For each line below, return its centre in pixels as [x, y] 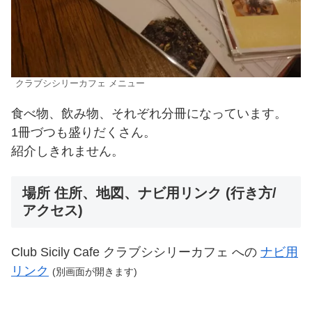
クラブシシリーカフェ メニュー [80, 83]
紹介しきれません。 [68, 151]
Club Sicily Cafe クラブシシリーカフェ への [136, 252]
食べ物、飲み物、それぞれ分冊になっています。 [149, 114]
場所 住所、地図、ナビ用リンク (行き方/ [149, 193]
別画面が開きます [95, 271]
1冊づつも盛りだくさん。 [84, 133]
